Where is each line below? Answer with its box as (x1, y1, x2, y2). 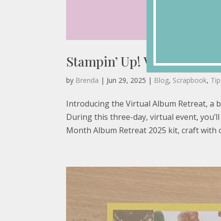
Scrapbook (173, 75, 207, 85)
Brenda (75, 75, 99, 85)
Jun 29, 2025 (107, 75, 147, 85)
